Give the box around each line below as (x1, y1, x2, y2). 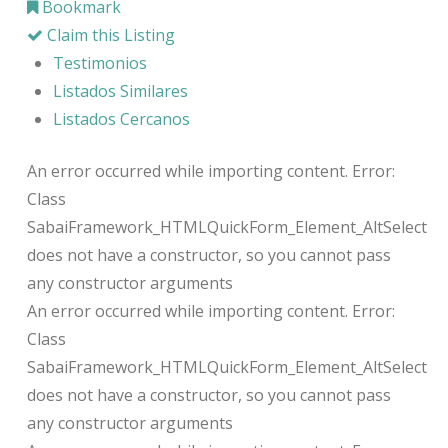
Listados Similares (53, 79, 189, 102)
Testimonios (53, 51, 148, 74)
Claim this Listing (42, 23, 175, 46)
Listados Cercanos (53, 107, 191, 130)
